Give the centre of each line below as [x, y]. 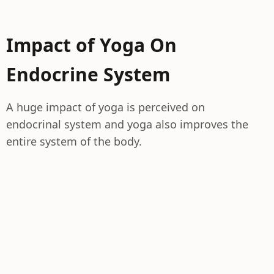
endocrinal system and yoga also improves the [127, 124]
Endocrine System [88, 74]
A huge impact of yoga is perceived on [106, 107]
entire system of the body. [74, 141]
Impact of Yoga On [91, 45]
